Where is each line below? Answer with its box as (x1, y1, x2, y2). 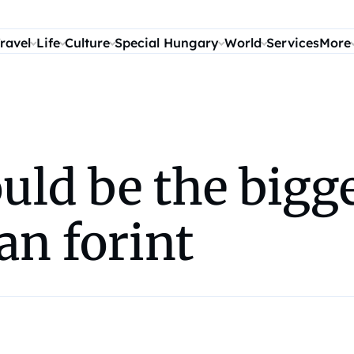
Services (266, 35, 320, 51)
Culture (65, 35, 110, 51)
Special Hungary (115, 35, 220, 51)
